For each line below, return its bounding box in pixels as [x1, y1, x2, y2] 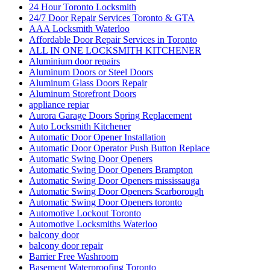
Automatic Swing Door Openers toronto [29, 197, 182, 208]
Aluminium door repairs [29, 56, 120, 67]
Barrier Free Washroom [29, 251, 118, 262]
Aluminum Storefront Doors [29, 89, 136, 99]
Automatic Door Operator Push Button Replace [29, 143, 210, 154]
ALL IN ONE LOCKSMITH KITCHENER [29, 45, 201, 56]
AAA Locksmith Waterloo [29, 24, 130, 34]
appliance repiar [29, 99, 89, 110]
